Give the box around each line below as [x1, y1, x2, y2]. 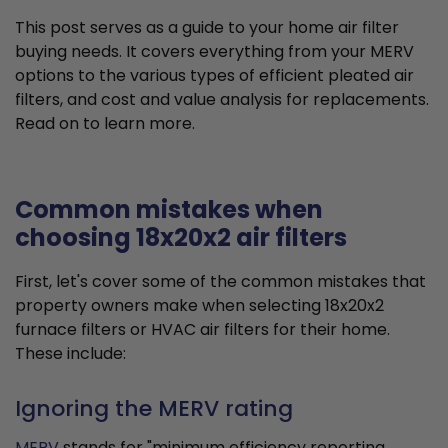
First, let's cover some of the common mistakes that [15, 270, 426, 294]
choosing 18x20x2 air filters [15, 221, 347, 255]
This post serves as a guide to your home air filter [15, 16, 399, 40]
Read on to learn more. [15, 112, 195, 136]
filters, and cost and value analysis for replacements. [15, 88, 429, 112]
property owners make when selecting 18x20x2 [15, 294, 384, 318]
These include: [15, 342, 126, 366]
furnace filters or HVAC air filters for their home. [15, 318, 390, 342]
